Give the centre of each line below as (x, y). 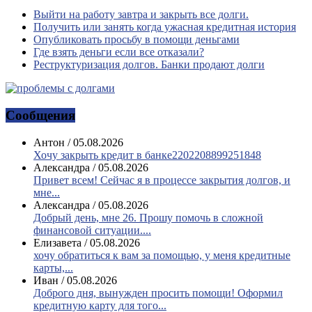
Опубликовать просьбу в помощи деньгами (136, 40)
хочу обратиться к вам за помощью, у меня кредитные (162, 255)
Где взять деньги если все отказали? (119, 52)
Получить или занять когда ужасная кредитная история (165, 27)
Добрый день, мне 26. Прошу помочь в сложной (148, 217)
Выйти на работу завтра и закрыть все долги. (141, 15)
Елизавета (57, 242)
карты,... (53, 267)
